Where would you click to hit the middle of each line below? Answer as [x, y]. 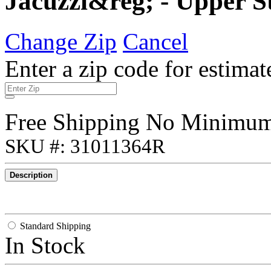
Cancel [155, 41]
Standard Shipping [55, 226]
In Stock [45, 245]
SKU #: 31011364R [85, 146]
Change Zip [61, 41]
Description [31, 175]
